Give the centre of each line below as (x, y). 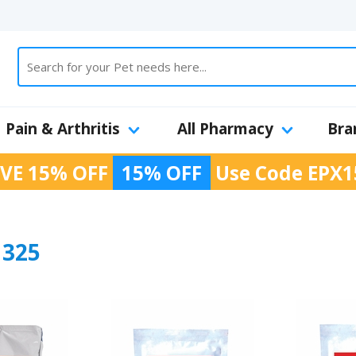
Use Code (259, 173)
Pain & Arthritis (63, 129)
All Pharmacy (225, 129)
